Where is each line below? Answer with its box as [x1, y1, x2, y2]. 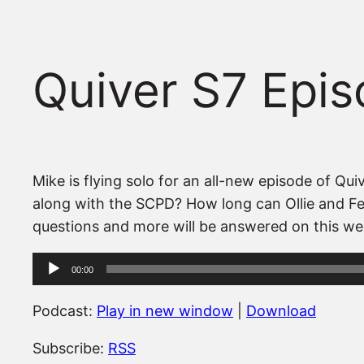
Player [32, 277, 74, 295]
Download [246, 302, 316, 320]
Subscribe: [32, 340, 108, 357]
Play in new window [97, 302, 233, 320]
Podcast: [32, 302, 97, 320]
